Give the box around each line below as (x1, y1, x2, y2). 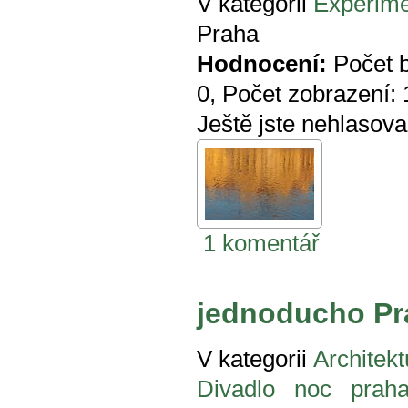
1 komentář (203, 230, 320, 257)
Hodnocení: (197, 51, 327, 77)
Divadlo (197, 376, 275, 403)
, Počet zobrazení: (209, 81, 403, 107)
